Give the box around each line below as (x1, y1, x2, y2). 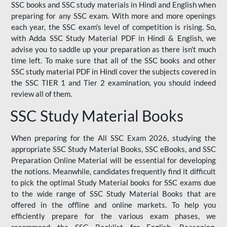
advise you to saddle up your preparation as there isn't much (11, 44, 216, 54)
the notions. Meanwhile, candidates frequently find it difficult (11, 166, 216, 176)
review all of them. (11, 89, 72, 98)
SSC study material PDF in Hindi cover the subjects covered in (11, 66, 216, 76)
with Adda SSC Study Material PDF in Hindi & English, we (11, 33, 216, 43)
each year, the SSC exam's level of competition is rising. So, (11, 22, 216, 31)
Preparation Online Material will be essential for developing (11, 155, 216, 165)
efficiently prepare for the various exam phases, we (11, 211, 216, 220)
